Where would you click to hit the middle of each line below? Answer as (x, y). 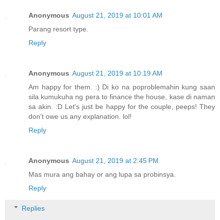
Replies (33, 208)
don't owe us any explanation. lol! (80, 116)
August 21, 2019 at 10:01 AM (117, 15)
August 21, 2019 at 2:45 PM (115, 160)
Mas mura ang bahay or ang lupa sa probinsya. (102, 174)
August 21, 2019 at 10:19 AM (117, 73)
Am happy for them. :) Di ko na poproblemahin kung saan (122, 87)
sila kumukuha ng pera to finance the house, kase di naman (122, 96)
